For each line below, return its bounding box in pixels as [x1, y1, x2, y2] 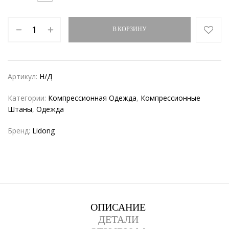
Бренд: [8, 126, 32, 135]
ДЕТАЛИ [98, 215, 139, 225]
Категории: [8, 93, 48, 103]
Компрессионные [141, 93, 200, 103]
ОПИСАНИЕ [90, 202, 146, 213]
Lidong [32, 126, 55, 135]
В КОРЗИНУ [112, 27, 147, 33]
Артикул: [8, 72, 39, 81]
